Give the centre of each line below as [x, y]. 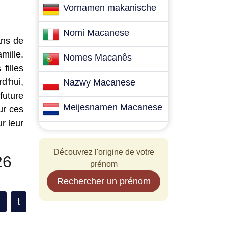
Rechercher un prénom [104, 181]
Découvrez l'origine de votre [104, 152]
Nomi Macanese [96, 33]
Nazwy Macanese [99, 82]
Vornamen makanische [110, 8]
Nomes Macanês [97, 58]
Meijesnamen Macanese [113, 107]
